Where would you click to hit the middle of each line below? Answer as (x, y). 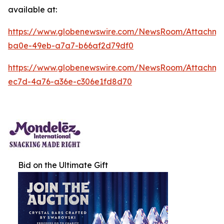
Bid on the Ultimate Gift (63, 165)
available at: (32, 9)
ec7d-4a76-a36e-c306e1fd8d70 (70, 81)
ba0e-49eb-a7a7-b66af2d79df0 (71, 45)
